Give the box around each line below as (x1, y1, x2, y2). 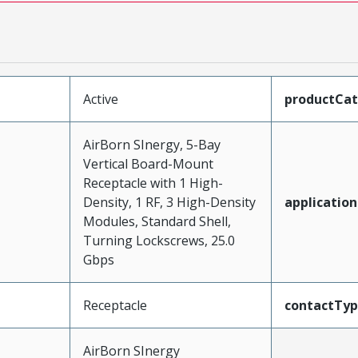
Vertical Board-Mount (82, 155, 213, 173)
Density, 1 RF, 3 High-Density (82, 193, 256, 211)
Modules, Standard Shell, (82, 213, 231, 230)
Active (82, 90, 118, 108)
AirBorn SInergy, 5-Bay (82, 136, 221, 153)
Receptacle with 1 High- (82, 174, 223, 192)
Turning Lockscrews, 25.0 (82, 232, 235, 249)
